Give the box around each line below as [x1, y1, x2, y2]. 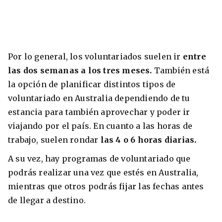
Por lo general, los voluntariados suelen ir [8, 52, 183, 62]
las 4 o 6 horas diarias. [100, 135, 199, 145]
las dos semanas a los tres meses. [8, 65, 152, 76]
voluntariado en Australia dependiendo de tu [8, 93, 190, 104]
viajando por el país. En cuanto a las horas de [8, 121, 193, 131]
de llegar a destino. [8, 195, 88, 206]
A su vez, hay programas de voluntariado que [8, 154, 191, 164]
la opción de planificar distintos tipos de [8, 79, 176, 90]
